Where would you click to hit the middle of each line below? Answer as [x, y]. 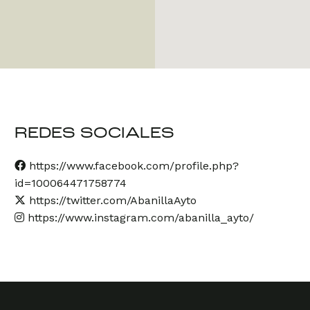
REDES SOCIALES [94, 134]
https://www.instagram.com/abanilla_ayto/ [140, 218]
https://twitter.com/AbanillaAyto [112, 200]
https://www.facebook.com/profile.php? [134, 166]
